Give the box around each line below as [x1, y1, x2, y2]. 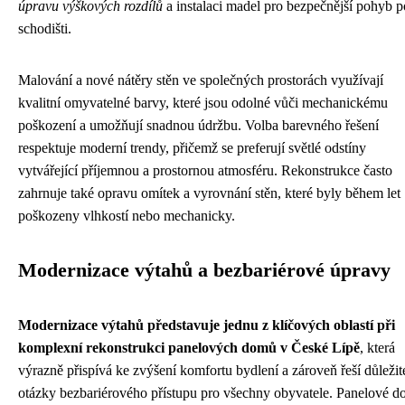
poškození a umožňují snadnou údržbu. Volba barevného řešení [18, 118, 379, 133]
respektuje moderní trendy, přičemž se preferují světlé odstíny [18, 140, 366, 155]
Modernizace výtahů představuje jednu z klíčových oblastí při [18, 317, 395, 333]
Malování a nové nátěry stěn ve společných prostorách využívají [18, 72, 383, 88]
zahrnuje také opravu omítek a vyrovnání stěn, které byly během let [18, 185, 400, 201]
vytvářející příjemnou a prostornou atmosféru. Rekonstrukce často [18, 163, 392, 178]
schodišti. [18, 21, 71, 36]
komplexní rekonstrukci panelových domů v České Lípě [18, 340, 360, 355]
